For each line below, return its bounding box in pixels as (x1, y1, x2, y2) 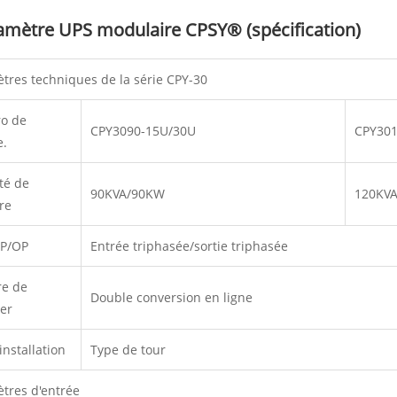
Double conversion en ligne (90, 288, 253, 306)
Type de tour (90, 340, 167, 358)
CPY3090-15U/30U (90, 121, 197, 139)
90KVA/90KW (90, 184, 166, 202)
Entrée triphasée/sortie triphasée (90, 237, 289, 254)
